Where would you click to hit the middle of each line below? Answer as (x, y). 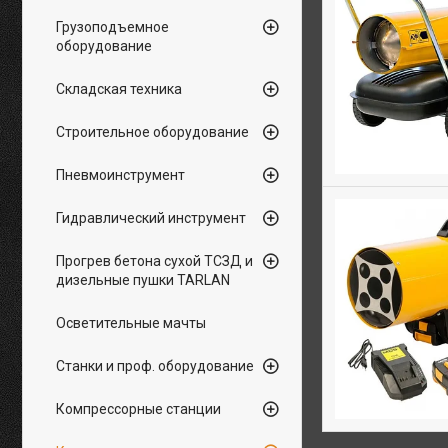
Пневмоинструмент (120, 175)
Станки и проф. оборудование (155, 366)
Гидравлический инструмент (151, 218)
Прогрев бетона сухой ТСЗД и (154, 261)
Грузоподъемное (112, 27)
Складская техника (119, 89)
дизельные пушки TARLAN (143, 280)
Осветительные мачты (131, 323)
